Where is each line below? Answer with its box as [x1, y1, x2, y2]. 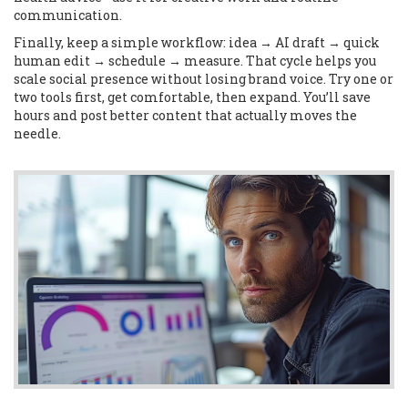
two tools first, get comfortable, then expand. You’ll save [14, 88, 371, 106]
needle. [14, 125, 61, 142]
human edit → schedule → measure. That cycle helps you [14, 52, 376, 69]
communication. [14, 6, 122, 24]
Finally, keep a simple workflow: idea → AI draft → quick [14, 34, 380, 51]
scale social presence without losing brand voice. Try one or [14, 70, 393, 87]
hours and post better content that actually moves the [14, 107, 357, 124]
